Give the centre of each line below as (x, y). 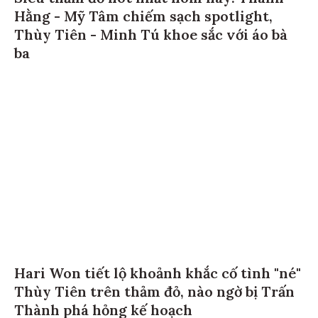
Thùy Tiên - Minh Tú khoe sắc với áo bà (151, 34)
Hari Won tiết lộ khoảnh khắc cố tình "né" (158, 273)
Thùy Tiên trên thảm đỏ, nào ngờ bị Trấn (154, 292)
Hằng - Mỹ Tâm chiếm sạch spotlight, (143, 16)
